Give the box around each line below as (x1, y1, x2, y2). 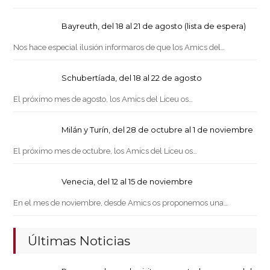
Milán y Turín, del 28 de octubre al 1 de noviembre (61, 125, 254, 135)
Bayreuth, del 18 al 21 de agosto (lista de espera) (61, 21, 246, 31)
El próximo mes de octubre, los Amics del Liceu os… (13, 146, 198, 156)
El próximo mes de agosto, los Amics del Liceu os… (13, 95, 193, 104)
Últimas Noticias (28, 233, 131, 249)
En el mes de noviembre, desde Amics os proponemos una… (13, 198, 228, 208)
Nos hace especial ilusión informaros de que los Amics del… (13, 43, 225, 52)
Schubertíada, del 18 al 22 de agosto (61, 73, 202, 83)
